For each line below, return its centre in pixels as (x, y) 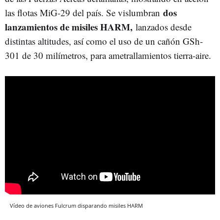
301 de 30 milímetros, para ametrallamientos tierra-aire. (108, 55)
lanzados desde (164, 27)
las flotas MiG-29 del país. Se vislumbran (84, 13)
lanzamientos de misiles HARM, (70, 27)
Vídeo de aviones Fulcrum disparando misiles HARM (76, 205)
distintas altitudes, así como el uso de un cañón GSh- (104, 41)
